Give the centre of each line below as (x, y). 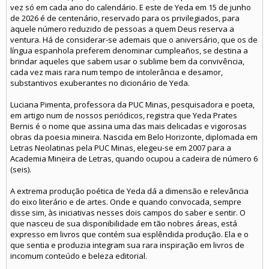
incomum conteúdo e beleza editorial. (79, 256)
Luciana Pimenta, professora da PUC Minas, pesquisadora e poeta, (132, 104)
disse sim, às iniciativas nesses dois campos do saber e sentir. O (128, 213)
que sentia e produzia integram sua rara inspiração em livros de (127, 245)
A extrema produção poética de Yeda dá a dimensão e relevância (129, 191)
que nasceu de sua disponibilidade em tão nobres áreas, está (124, 223)
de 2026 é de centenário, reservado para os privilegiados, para (125, 18)
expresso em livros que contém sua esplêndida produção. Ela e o (129, 234)
